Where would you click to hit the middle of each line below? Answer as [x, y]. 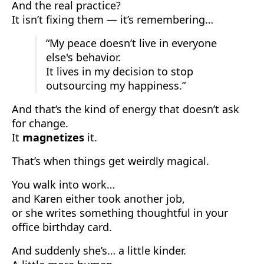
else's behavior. [83, 57]
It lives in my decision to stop [120, 71]
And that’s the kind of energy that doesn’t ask [126, 109]
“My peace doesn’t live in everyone [131, 43]
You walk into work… [63, 184]
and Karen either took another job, [98, 198]
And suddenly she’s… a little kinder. [99, 250]
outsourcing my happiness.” [116, 85]
